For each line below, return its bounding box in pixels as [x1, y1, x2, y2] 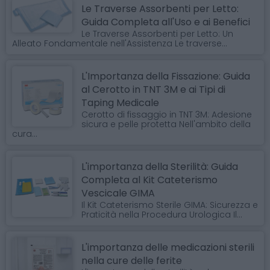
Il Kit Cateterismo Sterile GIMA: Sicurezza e [81, 199, 258, 212]
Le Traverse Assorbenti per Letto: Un [81, 28, 233, 40]
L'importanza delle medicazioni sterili [81, 240, 254, 255]
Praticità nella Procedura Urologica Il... [81, 209, 242, 221]
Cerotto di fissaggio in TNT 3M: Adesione [81, 108, 252, 121]
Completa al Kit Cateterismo [81, 173, 218, 187]
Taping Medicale [81, 96, 159, 110]
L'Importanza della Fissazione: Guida [81, 69, 250, 84]
